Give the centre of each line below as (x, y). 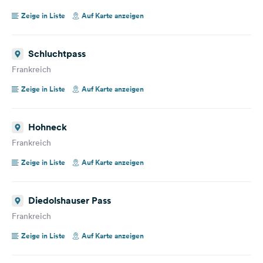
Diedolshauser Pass (70, 200)
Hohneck (48, 127)
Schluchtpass (57, 53)
